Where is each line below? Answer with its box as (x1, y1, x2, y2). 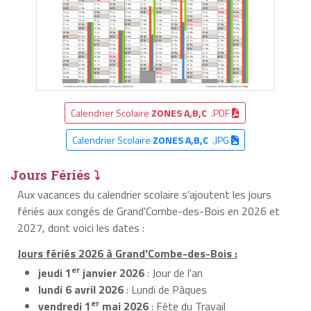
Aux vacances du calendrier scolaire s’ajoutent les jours (17, 185, 271, 203)
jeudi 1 (38, 264, 72, 281)
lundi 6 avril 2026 (38, 280, 124, 298)
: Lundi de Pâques (124, 280, 207, 298)
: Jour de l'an (144, 264, 203, 281)
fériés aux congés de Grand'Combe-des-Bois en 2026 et (17, 202, 280, 219)
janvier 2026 (80, 264, 144, 281)
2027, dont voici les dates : (17, 219, 144, 236)
